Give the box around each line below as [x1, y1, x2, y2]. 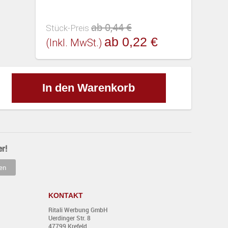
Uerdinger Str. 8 [48, 213, 91, 222]
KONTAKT [48, 191, 83, 199]
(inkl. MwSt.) [46, 36, 102, 49]
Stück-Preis [46, 22, 89, 33]
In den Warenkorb [42, 81, 135, 94]
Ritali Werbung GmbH [48, 205, 108, 214]
